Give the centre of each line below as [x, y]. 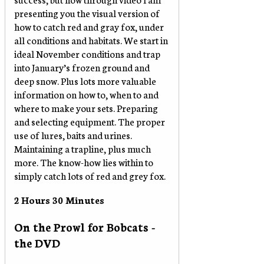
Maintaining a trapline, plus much [82, 148]
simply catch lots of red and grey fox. [90, 175]
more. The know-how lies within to [84, 161]
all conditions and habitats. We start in [91, 39]
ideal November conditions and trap [87, 53]
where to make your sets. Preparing [86, 107]
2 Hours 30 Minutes [59, 199]
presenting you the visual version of [87, 12]
